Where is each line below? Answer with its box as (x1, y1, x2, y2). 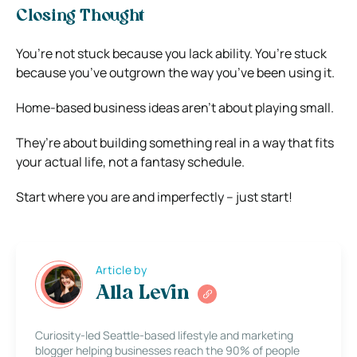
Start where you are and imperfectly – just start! (16, 187, 292, 206)
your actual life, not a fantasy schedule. (16, 152, 245, 171)
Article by (96, 262, 147, 278)
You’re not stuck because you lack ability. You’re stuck (16, 44, 327, 62)
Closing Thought (16, 8, 144, 25)
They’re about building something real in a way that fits (16, 133, 334, 151)
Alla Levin (96, 284, 190, 304)
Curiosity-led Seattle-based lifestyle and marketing (35, 327, 293, 343)
